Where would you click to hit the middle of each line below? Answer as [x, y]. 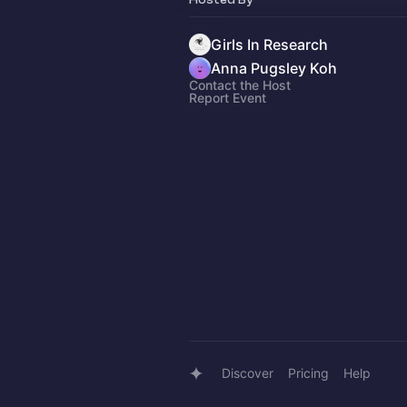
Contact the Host [240, 85]
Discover [248, 373]
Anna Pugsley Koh [274, 68]
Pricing [308, 373]
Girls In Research [269, 45]
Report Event [228, 98]
